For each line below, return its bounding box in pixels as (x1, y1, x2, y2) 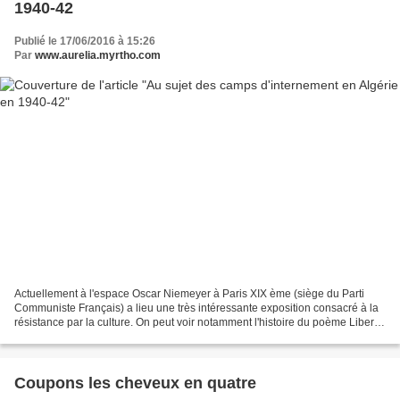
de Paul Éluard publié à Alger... (14, 330, 164, 344)
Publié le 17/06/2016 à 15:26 (14, 34, 155, 47)
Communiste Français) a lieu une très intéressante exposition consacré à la (14, 302, 379, 315)
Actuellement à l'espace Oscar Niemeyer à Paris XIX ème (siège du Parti (14, 287, 364, 301)
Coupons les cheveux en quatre (14, 374, 256, 393)
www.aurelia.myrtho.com (35, 48, 161, 62)
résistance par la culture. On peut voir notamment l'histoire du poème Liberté (14, 316, 383, 329)
